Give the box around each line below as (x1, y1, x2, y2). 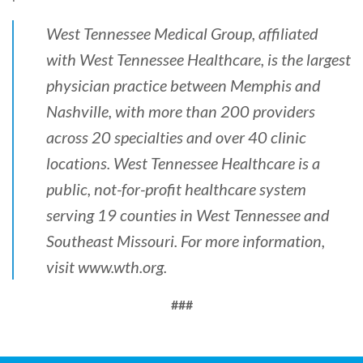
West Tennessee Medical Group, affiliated (46, 23, 318, 43)
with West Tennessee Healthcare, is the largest (46, 49, 351, 69)
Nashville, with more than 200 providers (46, 100, 315, 121)
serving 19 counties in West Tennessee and (46, 204, 330, 224)
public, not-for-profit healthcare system (46, 178, 306, 199)
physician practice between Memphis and (46, 75, 321, 95)
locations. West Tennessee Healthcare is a (46, 152, 320, 173)
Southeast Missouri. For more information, (46, 230, 325, 250)
